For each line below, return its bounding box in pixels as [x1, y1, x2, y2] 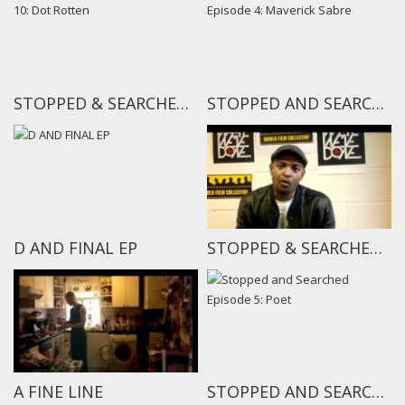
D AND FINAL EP [14, 236, 137, 259]
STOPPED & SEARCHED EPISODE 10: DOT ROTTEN [176, 91, 189, 114]
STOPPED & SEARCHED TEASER [370, 236, 382, 259]
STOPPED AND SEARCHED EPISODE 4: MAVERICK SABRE [372, 91, 384, 114]
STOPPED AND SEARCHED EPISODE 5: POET [372, 381, 384, 403]
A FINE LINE [14, 381, 103, 403]
